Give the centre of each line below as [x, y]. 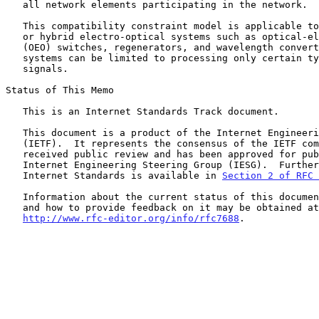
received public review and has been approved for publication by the [14, 154]
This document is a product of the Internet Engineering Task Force [14, 132]
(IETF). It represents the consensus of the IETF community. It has [14, 143]
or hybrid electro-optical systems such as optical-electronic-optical [14, 36]
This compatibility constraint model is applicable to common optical [14, 26]
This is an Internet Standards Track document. [14, 111]
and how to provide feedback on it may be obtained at [14, 207]
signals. [14, 68]
